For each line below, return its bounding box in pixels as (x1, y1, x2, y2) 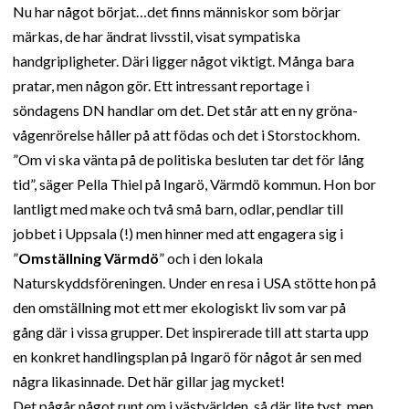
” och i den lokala (159, 249, 263, 267)
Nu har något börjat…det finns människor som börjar (13, 3, 341, 21)
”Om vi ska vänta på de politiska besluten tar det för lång (13, 151, 364, 169)
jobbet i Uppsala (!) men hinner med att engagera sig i (13, 225, 343, 243)
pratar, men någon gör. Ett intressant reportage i (13, 77, 309, 95)
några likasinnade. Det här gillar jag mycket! (13, 372, 285, 391)
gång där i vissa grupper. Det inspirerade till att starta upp (13, 323, 369, 341)
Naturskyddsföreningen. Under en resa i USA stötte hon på (13, 274, 376, 292)
